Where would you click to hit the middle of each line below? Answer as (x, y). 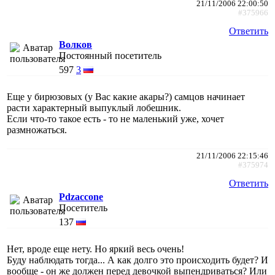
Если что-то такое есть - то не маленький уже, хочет (115, 118)
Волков (76, 44)
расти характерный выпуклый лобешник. (94, 107)
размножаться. (37, 130)
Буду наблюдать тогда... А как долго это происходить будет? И (137, 260)
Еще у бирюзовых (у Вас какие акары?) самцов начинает (126, 96)
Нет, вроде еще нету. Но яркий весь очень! (95, 249)
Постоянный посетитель (110, 55)
